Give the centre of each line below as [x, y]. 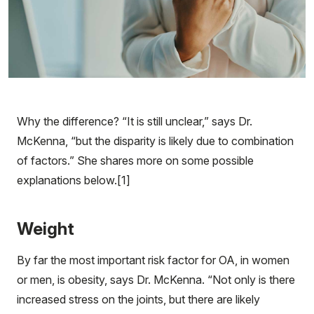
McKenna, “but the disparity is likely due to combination [155, 141]
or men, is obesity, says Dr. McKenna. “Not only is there [156, 279]
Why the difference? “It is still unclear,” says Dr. [135, 121]
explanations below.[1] [74, 180]
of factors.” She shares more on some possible [135, 160]
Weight [46, 228]
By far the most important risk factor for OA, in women [153, 260]
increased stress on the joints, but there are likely [138, 299]
